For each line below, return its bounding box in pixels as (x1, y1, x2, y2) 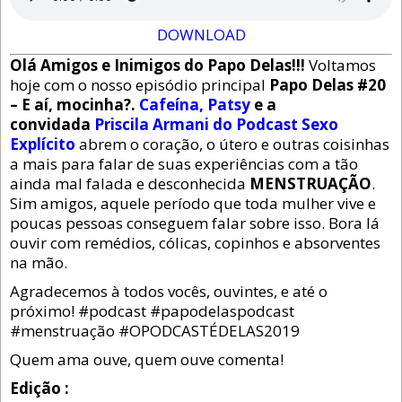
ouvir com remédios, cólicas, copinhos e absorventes (10, 232, 380, 254)
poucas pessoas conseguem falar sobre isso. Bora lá (10, 213, 380, 234)
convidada (10, 114, 94, 135)
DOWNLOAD (156, 24, 246, 46)
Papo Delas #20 (269, 74, 386, 96)
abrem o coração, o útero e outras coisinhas (79, 134, 389, 155)
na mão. (10, 252, 67, 274)
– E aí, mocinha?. (10, 94, 139, 116)
